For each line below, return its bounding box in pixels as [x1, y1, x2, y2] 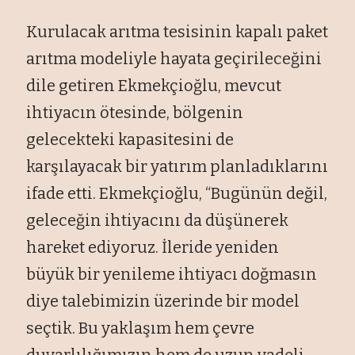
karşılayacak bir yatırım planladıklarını [26, 156, 329, 176]
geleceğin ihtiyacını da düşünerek [26, 210, 289, 230]
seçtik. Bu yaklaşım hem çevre [26, 318, 255, 338]
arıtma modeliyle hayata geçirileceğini [26, 48, 323, 68]
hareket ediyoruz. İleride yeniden [26, 237, 280, 257]
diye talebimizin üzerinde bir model [26, 291, 300, 311]
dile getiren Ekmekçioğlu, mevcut [26, 75, 282, 95]
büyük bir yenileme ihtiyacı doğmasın [26, 264, 318, 284]
